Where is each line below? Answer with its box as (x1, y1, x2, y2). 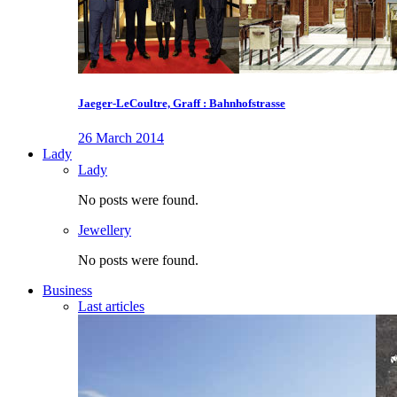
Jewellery (78, 222, 131, 238)
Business (43, 283, 92, 299)
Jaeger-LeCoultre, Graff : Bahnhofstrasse (78, 96, 285, 110)
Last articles (78, 299, 144, 315)
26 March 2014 (78, 130, 164, 146)
